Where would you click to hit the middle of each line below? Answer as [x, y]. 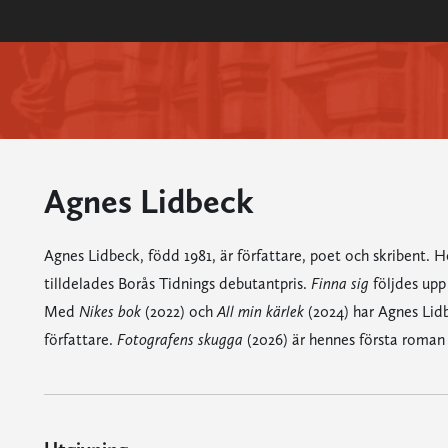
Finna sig [339, 283]
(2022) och [178, 311]
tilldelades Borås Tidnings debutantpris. [177, 283]
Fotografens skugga [179, 339]
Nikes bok [109, 311]
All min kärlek [260, 311]
